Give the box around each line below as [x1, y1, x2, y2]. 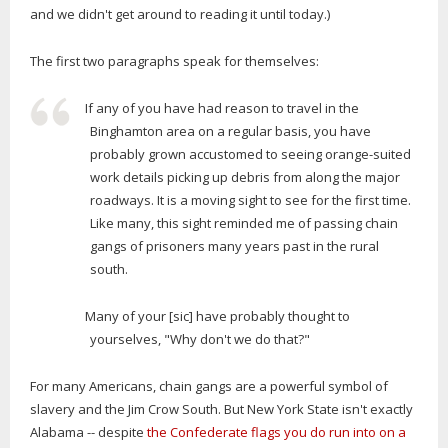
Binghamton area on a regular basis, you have [90, 121, 371, 140]
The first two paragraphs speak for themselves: [30, 52, 319, 70]
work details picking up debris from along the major [90, 167, 400, 186]
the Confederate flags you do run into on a [147, 422, 406, 441]
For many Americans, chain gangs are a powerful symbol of [30, 376, 388, 395]
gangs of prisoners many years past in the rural [90, 236, 379, 255]
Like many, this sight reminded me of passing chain [90, 213, 398, 232]
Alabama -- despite [30, 422, 147, 441]
